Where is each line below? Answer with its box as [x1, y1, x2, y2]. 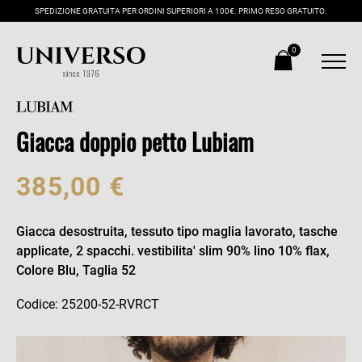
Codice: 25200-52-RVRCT [16, 297, 159, 312]
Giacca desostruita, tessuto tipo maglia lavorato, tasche [16, 224, 338, 239]
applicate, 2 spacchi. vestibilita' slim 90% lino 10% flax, [16, 243, 330, 259]
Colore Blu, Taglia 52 [16, 263, 136, 278]
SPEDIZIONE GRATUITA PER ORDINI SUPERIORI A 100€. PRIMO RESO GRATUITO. [35, 6, 327, 15]
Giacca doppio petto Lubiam [16, 124, 254, 158]
